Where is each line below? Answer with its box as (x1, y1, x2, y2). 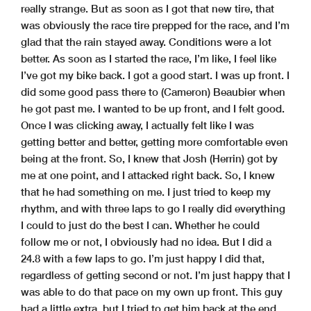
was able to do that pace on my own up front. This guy (21, 285, 283, 298)
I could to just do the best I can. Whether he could (21, 218, 260, 231)
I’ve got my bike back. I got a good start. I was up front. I (21, 68, 289, 81)
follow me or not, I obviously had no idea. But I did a (21, 235, 271, 248)
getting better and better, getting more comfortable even (21, 135, 288, 148)
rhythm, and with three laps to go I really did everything (21, 201, 285, 215)
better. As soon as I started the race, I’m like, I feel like (21, 51, 276, 65)
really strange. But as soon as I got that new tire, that (21, 1, 274, 15)
